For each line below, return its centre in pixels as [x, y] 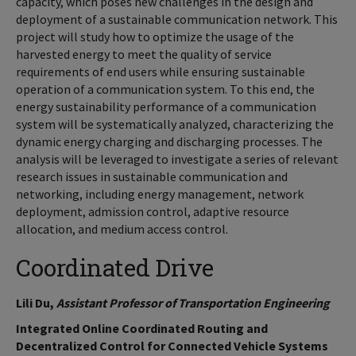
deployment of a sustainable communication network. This [177, 19]
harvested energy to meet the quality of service [144, 54]
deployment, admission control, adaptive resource [153, 211]
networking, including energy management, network [160, 194]
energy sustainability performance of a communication [166, 106]
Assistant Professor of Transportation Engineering [193, 303]
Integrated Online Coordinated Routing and [142, 328]
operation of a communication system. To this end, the [165, 89]
